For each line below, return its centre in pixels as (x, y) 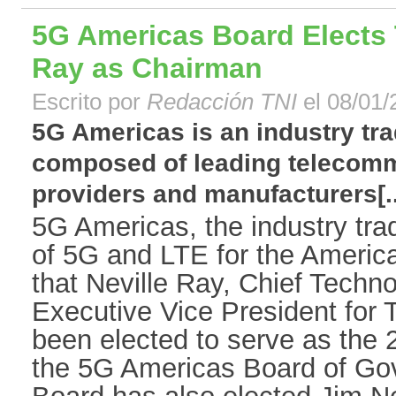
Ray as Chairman (147, 69)
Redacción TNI (225, 102)
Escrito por (89, 102)
